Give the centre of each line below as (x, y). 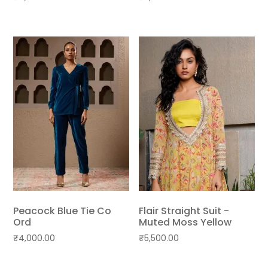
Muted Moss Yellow (185, 222)
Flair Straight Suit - (184, 211)
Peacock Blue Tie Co (63, 211)
